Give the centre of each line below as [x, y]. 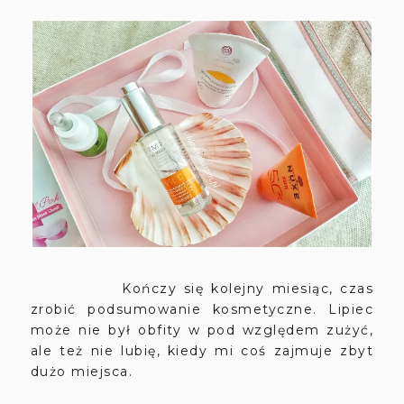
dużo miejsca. [84, 371]
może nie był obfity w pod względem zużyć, [202, 330]
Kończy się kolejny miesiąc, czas [202, 288]
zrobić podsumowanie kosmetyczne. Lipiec [202, 309]
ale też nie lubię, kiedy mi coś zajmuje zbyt [202, 350]
